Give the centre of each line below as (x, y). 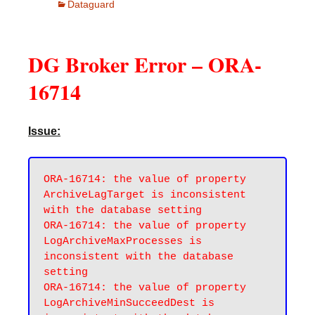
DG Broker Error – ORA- (145, 64)
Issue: (44, 131)
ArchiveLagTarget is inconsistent (145, 195)
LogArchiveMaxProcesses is (123, 242)
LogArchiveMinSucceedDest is (129, 303)
